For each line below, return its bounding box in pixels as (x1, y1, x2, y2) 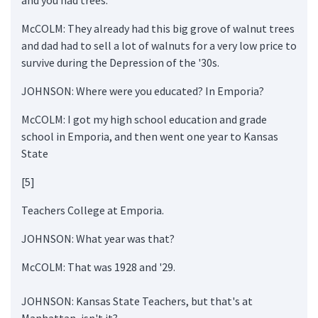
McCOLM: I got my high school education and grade (21, 111, 267, 126)
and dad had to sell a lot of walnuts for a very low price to (21, 38, 297, 53)
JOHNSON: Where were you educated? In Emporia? (21, 83, 264, 98)
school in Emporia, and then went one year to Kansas (21, 128, 278, 143)
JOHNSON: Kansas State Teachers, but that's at (21, 293, 253, 308)
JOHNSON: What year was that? (21, 231, 175, 246)
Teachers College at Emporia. (21, 202, 164, 217)
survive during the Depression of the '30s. (21, 55, 219, 70)
